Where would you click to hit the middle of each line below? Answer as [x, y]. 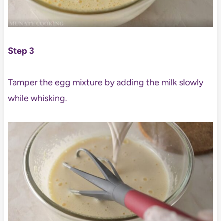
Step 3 [21, 51]
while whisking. [38, 98]
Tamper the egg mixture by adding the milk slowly [105, 83]
